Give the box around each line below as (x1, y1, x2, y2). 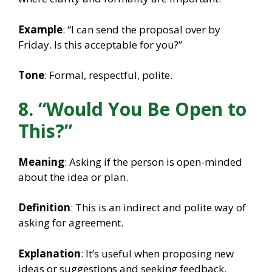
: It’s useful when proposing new (81, 246, 234, 260)
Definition (18, 200, 70, 215)
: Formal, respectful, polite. (44, 68, 172, 83)
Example (18, 22, 63, 36)
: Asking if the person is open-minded (64, 154, 242, 169)
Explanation (18, 246, 81, 260)
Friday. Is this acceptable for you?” (18, 37, 182, 52)
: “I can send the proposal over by (63, 22, 220, 36)
